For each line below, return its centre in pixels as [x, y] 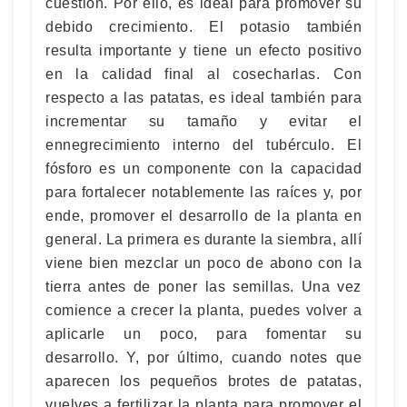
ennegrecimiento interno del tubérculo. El [203, 144]
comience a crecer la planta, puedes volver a [203, 310]
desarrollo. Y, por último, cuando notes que [203, 357]
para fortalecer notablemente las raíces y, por [203, 192]
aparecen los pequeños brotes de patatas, [203, 381]
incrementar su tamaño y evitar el [203, 121]
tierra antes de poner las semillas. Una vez [203, 286]
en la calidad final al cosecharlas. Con [203, 74]
